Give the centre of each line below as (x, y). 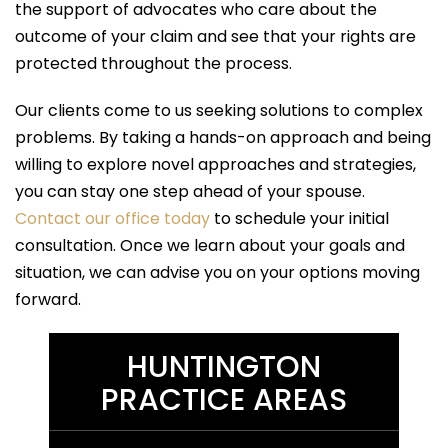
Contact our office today (112, 218)
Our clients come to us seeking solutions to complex (219, 110)
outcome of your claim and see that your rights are (215, 36)
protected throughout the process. (153, 63)
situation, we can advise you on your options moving (217, 272)
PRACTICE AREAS (224, 399)
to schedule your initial (299, 218)
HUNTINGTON (224, 366)
